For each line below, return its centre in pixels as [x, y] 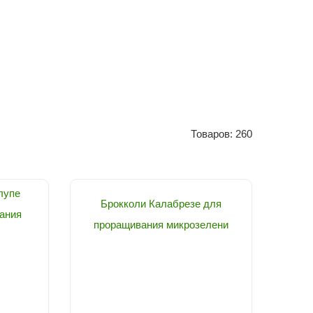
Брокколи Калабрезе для [161, 204]
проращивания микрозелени [161, 225]
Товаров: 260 [221, 134]
